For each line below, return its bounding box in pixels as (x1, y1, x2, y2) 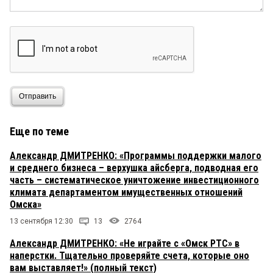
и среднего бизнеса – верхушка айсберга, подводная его (10, 161, 258, 174)
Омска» (10, 198, 41, 210)
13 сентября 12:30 (10, 216, 73, 225)
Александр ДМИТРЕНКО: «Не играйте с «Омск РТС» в (10, 237, 239, 249)
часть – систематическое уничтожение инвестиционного (10, 174, 259, 186)
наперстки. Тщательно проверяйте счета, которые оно (10, 249, 249, 261)
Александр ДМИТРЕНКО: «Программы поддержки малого (10, 149, 261, 161)
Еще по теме (10, 124, 69, 138)
